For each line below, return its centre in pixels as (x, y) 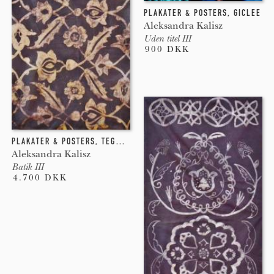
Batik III (27, 167)
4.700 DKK (40, 178)
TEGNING (108, 142)
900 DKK (167, 50)
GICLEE (247, 13)
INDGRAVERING (168, 142)
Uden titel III (167, 39)
